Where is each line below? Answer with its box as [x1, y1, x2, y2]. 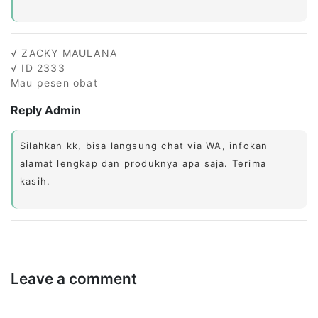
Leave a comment [11, 269, 137, 287]
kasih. [20, 175, 51, 187]
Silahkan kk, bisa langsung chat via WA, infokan [20, 139, 268, 151]
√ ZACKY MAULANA [11, 46, 117, 59]
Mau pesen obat [11, 76, 98, 89]
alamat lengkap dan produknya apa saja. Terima [20, 157, 267, 169]
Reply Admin [11, 102, 81, 117]
